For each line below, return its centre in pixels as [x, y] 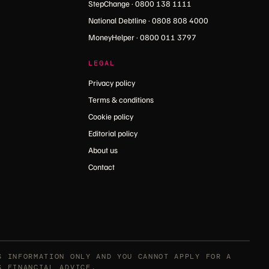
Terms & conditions [121, 99]
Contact [101, 167]
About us [103, 150]
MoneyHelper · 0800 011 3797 [142, 37]
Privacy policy [111, 83]
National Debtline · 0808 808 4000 [148, 20]
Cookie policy [110, 116]
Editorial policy [113, 133]
